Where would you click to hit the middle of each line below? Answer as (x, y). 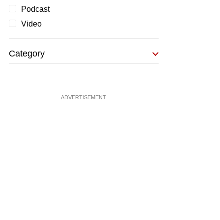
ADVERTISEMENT (83, 97)
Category (27, 54)
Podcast (35, 9)
